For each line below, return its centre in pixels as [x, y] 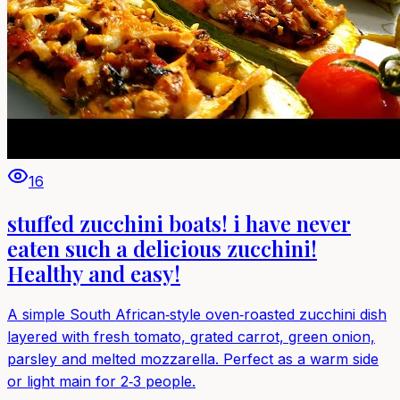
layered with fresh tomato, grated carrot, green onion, [191, 337]
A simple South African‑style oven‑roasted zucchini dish [197, 315]
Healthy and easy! [94, 274]
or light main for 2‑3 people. [101, 382]
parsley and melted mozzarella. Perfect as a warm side [193, 359]
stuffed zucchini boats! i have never [179, 224]
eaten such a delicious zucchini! [162, 249]
